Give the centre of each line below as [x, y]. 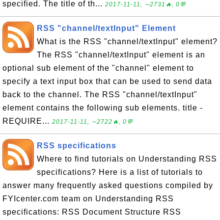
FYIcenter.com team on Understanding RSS [88, 199]
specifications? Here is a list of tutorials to [120, 172]
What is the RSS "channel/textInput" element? [127, 41]
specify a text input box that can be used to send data [107, 81]
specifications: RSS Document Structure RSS [92, 212]
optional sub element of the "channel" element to [98, 68]
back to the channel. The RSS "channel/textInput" [100, 95]
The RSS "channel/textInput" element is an [121, 55]
